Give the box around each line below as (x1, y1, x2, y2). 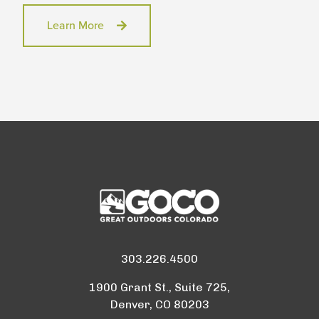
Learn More (47, 18, 104, 33)
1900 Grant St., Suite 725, (89, 280, 230, 294)
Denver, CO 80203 (110, 297, 209, 311)
